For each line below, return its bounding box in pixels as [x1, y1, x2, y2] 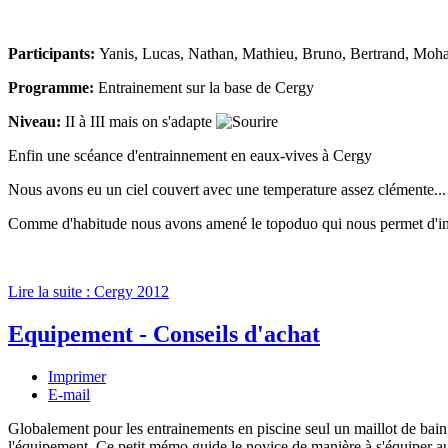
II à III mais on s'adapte [61, 113, 216, 131]
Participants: [8, 45, 99, 63]
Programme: [8, 79, 98, 97]
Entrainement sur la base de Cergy [98, 79, 314, 97]
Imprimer [48, 368, 106, 386]
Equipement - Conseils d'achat [8, 321, 320, 348]
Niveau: [8, 113, 61, 131]
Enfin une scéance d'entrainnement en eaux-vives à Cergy [8, 147, 372, 165]
